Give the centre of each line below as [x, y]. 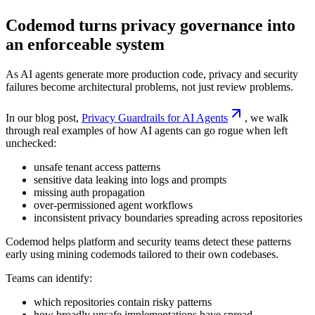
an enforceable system [85, 44]
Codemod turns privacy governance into [150, 25]
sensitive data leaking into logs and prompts [130, 179]
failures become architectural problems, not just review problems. [149, 86]
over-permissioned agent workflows [113, 205]
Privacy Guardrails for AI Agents [155, 117]
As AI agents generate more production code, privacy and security [152, 74]
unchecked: [31, 143]
